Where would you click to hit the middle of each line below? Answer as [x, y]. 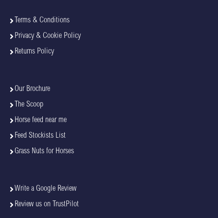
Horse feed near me [41, 120]
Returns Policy [34, 52]
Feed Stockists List [40, 136]
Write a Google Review [45, 189]
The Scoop [29, 105]
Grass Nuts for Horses [44, 152]
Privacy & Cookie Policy [48, 36]
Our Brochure [32, 89]
